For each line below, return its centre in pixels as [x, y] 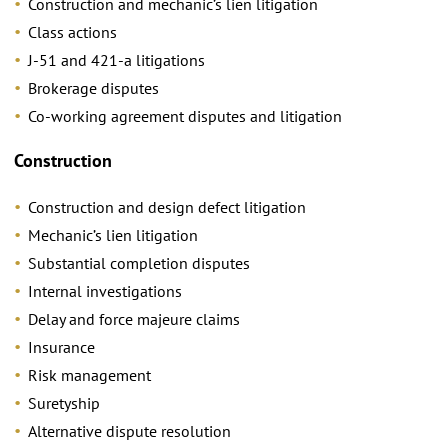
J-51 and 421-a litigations [116, 59]
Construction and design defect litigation [167, 206]
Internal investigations [105, 290]
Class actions [72, 31]
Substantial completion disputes [139, 262]
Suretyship [64, 402]
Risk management [89, 374]
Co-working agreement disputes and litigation [185, 115]
